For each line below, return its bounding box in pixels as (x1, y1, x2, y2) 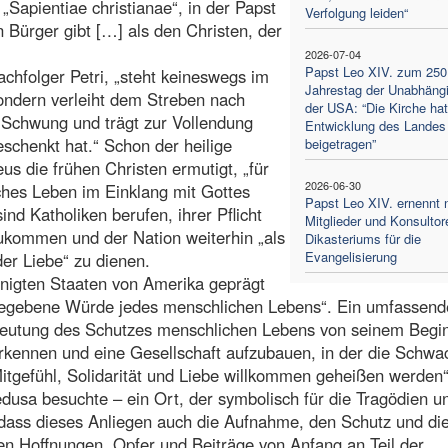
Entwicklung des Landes (304, 115, 446, 135)
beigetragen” (304, 133, 376, 153)
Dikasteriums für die (304, 228, 421, 248)
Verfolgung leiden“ (304, 2, 408, 22)
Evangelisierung (304, 246, 397, 266)
